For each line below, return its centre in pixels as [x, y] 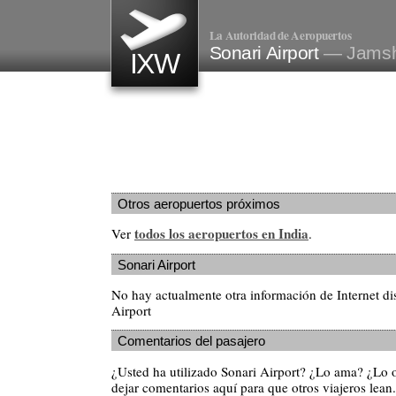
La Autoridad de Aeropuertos [280, 35]
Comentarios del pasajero [191, 341]
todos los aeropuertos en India [221, 234]
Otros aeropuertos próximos [199, 204]
